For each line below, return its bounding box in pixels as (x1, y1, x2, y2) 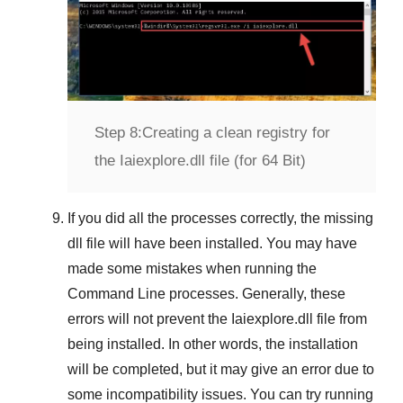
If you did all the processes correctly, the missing (67, 210, 373, 226)
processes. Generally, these (166, 285, 345, 301)
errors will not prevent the (67, 310, 231, 327)
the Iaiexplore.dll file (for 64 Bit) (94, 151, 306, 169)
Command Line (67, 285, 166, 301)
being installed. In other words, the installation (67, 336, 358, 352)
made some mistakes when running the (67, 260, 317, 276)
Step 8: (94, 123, 142, 141)
